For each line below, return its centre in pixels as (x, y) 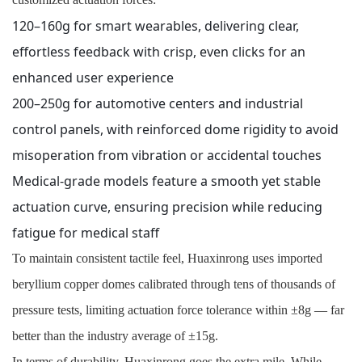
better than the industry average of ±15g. (115, 336)
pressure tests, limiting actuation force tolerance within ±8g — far (178, 310)
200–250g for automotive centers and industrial (158, 104)
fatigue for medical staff (86, 233)
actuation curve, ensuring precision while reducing (167, 207)
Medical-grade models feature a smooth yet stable (166, 181)
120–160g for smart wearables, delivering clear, (156, 26)
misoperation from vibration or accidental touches (167, 156)
